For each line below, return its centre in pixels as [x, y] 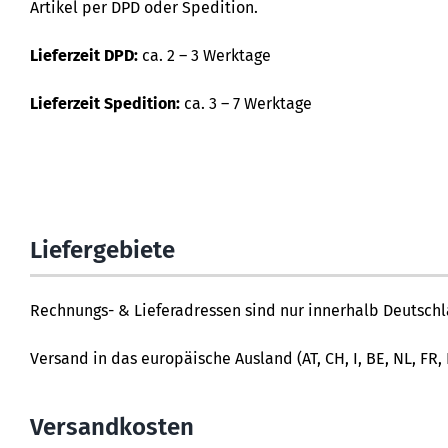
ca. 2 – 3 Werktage [204, 56]
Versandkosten [112, 427]
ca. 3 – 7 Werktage [246, 104]
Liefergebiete [102, 250]
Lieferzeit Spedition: [105, 104]
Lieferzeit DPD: [84, 56]
